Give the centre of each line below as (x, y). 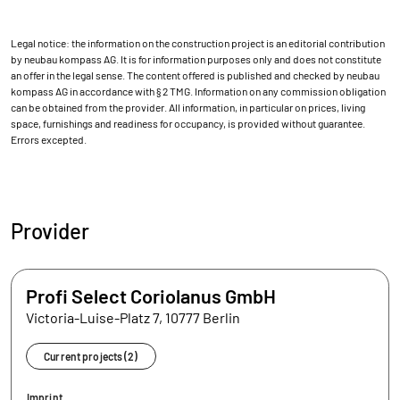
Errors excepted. (49, 139)
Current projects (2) (91, 356)
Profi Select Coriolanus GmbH (151, 295)
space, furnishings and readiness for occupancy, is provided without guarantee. (188, 123)
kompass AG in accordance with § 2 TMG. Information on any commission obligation (198, 91)
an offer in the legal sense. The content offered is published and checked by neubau (195, 75)
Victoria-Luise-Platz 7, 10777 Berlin (133, 317)
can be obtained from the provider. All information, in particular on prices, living (188, 107)
